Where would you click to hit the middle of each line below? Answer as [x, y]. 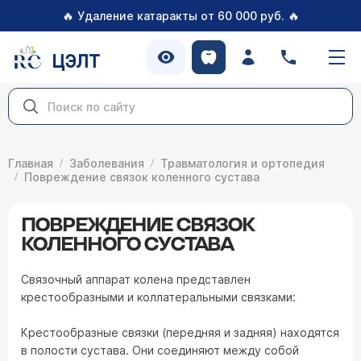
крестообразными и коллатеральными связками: [158, 297]
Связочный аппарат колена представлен [136, 279]
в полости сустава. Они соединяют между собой [160, 350]
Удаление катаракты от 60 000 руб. [180, 16]
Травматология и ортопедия [243, 163]
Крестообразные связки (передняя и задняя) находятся [180, 332]
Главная [31, 163]
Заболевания [107, 163]
